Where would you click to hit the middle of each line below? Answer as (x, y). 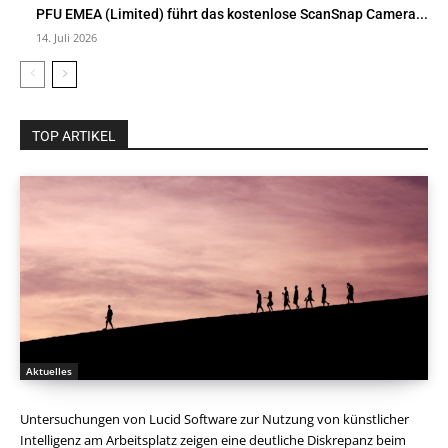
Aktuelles (49, 371)
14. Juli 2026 (66, 38)
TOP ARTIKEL (74, 136)
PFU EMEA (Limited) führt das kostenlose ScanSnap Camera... (232, 14)
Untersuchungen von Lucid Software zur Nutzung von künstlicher (214, 419)
